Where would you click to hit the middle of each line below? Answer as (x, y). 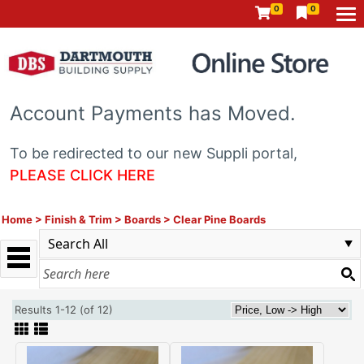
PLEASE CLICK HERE (82, 175)
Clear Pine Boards (219, 219)
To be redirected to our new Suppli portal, (154, 153)
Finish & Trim (78, 219)
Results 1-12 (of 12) (67, 309)
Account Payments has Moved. (153, 113)
